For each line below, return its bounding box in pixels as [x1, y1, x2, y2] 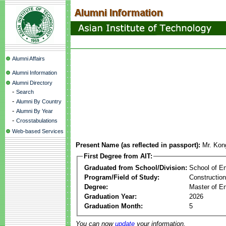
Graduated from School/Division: [84, 163, 187, 172]
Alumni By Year [16, 108, 53, 114]
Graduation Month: [84, 202, 143, 210]
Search [16, 89, 34, 95]
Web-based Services [12, 128, 64, 134]
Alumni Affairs [12, 55, 45, 62]
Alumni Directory [12, 80, 52, 86]
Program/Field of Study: [84, 173, 159, 181]
